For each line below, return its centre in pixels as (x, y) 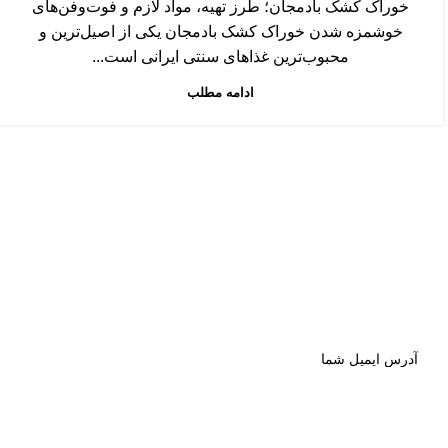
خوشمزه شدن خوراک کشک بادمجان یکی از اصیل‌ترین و (220, 31)
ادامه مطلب (221, 92)
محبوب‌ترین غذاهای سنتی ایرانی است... (221, 56)
